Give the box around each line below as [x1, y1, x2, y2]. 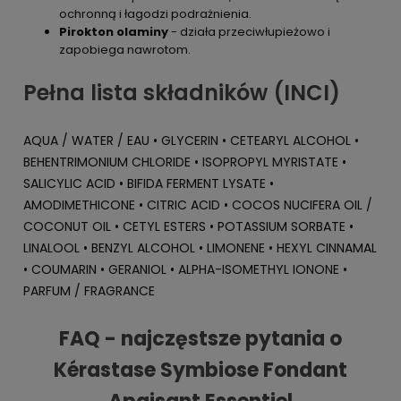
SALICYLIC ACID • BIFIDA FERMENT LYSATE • [23, 175, 274, 193]
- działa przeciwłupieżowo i [168, 23, 330, 41]
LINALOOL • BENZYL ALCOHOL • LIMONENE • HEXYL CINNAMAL [23, 239, 377, 258]
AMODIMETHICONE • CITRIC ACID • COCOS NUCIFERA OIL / [23, 196, 372, 215]
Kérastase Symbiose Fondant [54, 356, 347, 385]
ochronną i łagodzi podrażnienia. [59, 5, 252, 23]
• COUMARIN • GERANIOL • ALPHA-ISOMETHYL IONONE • [23, 260, 347, 279]
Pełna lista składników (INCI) [23, 78, 340, 108]
